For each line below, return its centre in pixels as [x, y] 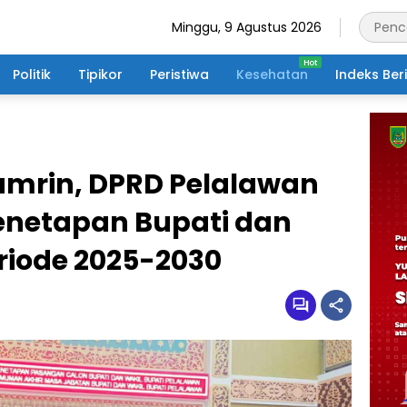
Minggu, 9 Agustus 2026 [247, 27]
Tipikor [100, 74]
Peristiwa [179, 74]
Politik [32, 74]
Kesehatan [272, 74]
